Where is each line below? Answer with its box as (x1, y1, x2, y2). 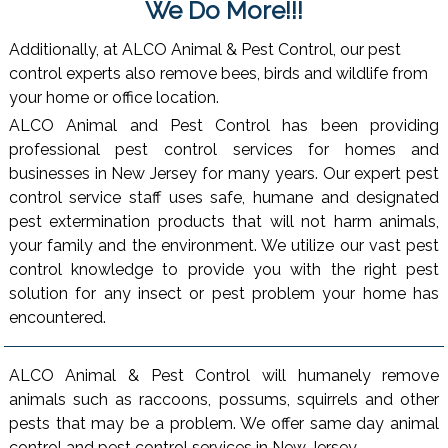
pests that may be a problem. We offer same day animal (8, 414, 440, 434)
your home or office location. (8, 87, 219, 107)
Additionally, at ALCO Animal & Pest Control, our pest (8, 39, 401, 59)
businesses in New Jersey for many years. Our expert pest (8, 164, 440, 184)
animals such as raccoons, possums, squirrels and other (8, 390, 440, 410)
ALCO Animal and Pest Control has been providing (8, 116, 440, 136)
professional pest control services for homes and (8, 140, 440, 160)
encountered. (8, 308, 106, 328)
